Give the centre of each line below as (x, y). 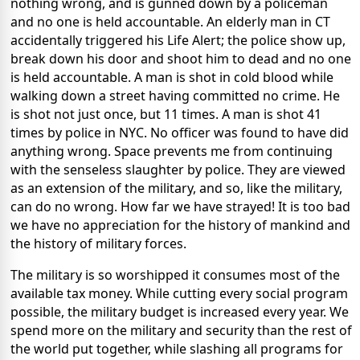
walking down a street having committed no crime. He (175, 95)
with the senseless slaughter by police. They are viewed (178, 169)
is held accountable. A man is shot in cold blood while (172, 77)
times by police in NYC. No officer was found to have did (180, 132)
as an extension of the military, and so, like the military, (176, 188)
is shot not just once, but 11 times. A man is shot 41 (166, 114)
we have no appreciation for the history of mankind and (180, 225)
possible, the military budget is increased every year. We (180, 311)
